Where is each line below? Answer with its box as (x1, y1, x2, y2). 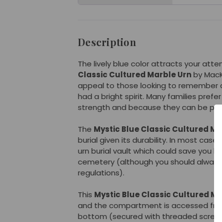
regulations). (78, 167, 124, 178)
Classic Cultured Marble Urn (78, 69, 191, 80)
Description (78, 35, 136, 49)
